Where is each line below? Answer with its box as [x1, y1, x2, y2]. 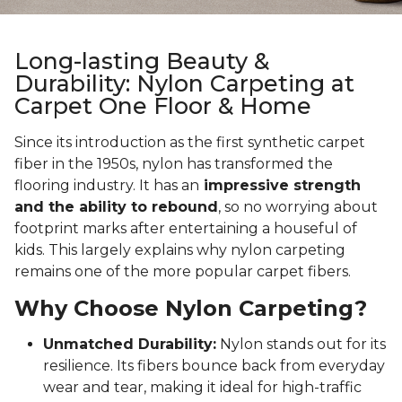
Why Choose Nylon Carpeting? [14, 295, 367, 322]
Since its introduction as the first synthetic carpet [14, 134, 365, 152]
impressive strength [199, 177, 361, 195]
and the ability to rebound [14, 198, 218, 216]
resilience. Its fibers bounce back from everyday [43, 357, 385, 375]
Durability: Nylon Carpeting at [14, 70, 354, 98]
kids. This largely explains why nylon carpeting [14, 241, 345, 259]
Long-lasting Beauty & [14, 48, 269, 75]
